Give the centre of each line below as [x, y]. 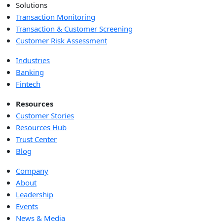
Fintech [28, 84]
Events [27, 206]
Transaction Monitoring [55, 17]
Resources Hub [41, 128]
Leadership [35, 195]
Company [32, 171]
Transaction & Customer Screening [74, 29]
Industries [33, 60]
